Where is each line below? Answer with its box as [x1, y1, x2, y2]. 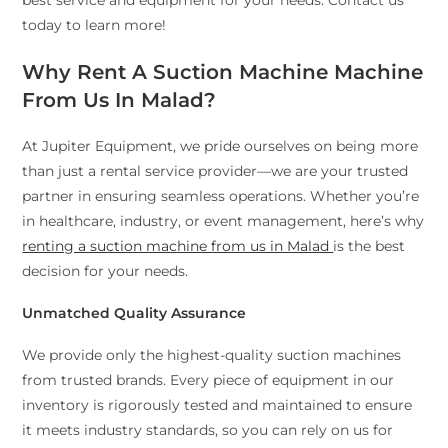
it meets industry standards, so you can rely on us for [22, 421, 394, 440]
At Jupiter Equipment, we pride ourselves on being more [22, 137, 419, 156]
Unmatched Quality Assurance [22, 304, 247, 323]
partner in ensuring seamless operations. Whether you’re [22, 187, 420, 206]
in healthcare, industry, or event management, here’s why [22, 212, 425, 231]
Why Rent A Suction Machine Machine [22, 60, 424, 85]
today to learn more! [22, 16, 167, 35]
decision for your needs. [22, 262, 189, 281]
